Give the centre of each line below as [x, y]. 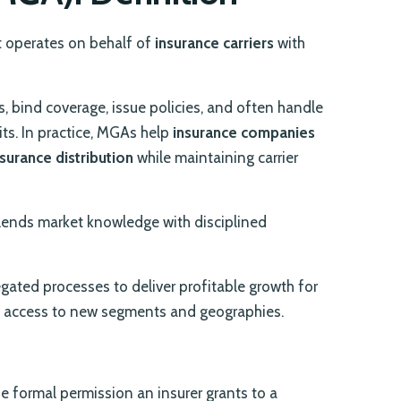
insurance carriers [214, 43]
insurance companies [244, 133]
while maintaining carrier [216, 158]
